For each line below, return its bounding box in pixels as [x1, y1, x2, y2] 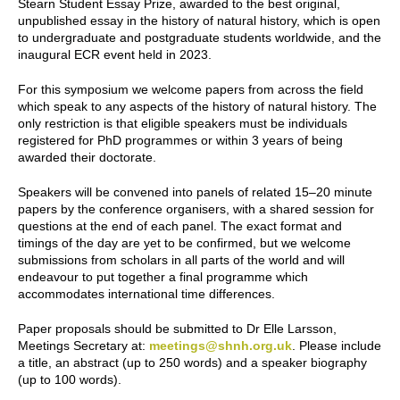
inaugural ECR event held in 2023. [18, 46, 212, 62]
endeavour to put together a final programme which [18, 269, 308, 284]
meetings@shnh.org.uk [149, 337, 292, 353]
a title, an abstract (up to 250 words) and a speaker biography [18, 354, 367, 370]
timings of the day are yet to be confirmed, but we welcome [18, 235, 351, 250]
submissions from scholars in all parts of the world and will [18, 252, 345, 267]
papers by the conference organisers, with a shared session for [18, 201, 374, 216]
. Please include [292, 337, 381, 353]
